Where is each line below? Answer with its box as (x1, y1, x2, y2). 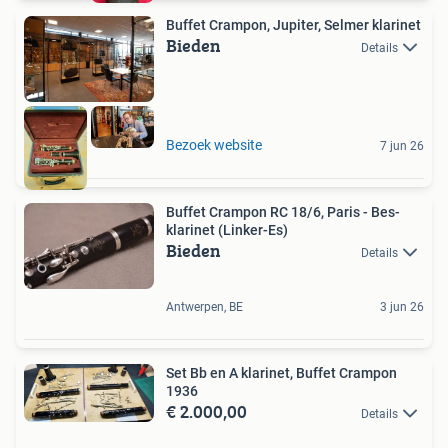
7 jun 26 (380, 138, 424, 153)
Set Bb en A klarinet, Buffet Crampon (166, 365, 397, 382)
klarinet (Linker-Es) (166, 221, 288, 238)
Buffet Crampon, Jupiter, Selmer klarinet (166, 16, 421, 33)
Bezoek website (166, 136, 262, 153)
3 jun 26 (380, 300, 424, 315)
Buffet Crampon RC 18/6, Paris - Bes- (166, 203, 400, 220)
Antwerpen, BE (166, 300, 243, 315)
